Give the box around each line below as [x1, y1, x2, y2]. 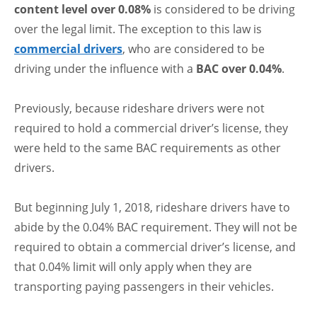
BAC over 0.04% [196, 61, 282, 77]
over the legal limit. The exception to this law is [14, 21, 262, 38]
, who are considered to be [122, 41, 265, 57]
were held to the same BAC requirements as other [14, 140, 281, 156]
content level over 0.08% [14, 1, 151, 18]
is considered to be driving [151, 1, 295, 18]
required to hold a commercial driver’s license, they [14, 120, 288, 137]
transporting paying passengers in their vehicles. [14, 279, 274, 295]
